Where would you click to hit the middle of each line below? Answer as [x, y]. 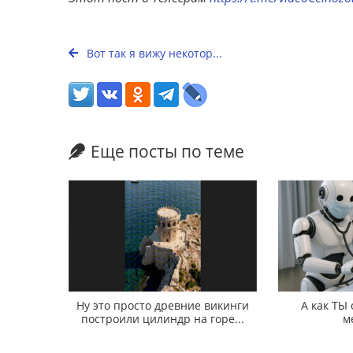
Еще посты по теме [167, 152]
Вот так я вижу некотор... [153, 54]
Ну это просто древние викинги [163, 305]
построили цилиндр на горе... [163, 318]
